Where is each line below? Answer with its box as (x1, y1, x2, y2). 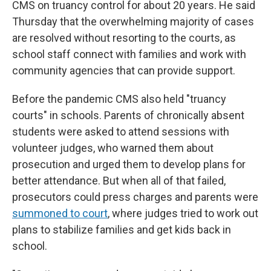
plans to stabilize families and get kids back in (12, 223, 231, 237)
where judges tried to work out (109, 207, 258, 220)
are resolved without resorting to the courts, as (12, 31, 236, 45)
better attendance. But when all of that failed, (12, 174, 226, 188)
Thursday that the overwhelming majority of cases (12, 15, 254, 28)
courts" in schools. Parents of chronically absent (12, 109, 244, 122)
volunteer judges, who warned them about (12, 142, 214, 155)
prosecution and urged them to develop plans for (12, 158, 246, 171)
